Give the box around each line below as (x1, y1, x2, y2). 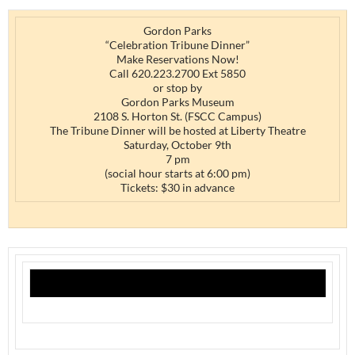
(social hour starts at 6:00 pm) (105, 166, 250, 180)
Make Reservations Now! (116, 52, 239, 66)
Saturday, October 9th (124, 138, 231, 151)
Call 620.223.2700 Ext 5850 (109, 67, 246, 80)
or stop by (153, 81, 202, 94)
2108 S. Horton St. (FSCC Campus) (94, 109, 261, 123)
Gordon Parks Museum (120, 95, 235, 109)
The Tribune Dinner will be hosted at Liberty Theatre (49, 124, 306, 137)
